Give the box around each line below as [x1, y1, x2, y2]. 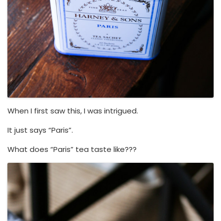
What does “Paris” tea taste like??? [7, 144, 137, 154]
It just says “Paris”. [7, 124, 73, 135]
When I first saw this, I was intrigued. [7, 105, 138, 116]
